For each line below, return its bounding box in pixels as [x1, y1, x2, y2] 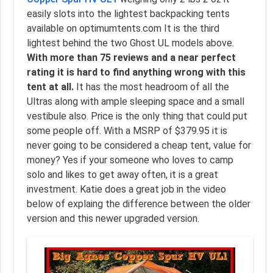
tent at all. [26, 80, 74, 93]
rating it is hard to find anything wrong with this [26, 66, 246, 78]
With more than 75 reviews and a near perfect [26, 51, 236, 63]
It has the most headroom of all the [73, 80, 229, 93]
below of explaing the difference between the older [26, 197, 250, 210]
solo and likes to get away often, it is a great [26, 168, 218, 180]
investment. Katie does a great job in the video [26, 183, 226, 195]
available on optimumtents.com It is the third [26, 22, 219, 34]
